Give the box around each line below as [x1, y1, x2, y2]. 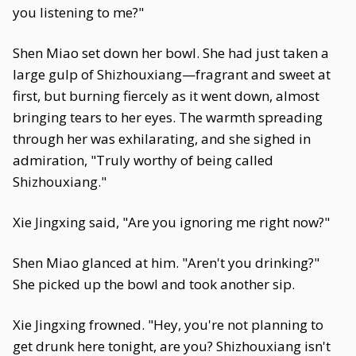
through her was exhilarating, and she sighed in [13, 130, 311, 148]
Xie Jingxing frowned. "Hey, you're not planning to [13, 315, 323, 334]
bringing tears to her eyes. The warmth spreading [13, 108, 323, 126]
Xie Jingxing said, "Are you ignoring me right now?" [13, 213, 330, 231]
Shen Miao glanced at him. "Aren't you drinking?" [13, 253, 319, 272]
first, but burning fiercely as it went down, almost [13, 87, 319, 105]
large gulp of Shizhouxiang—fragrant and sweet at [13, 65, 331, 83]
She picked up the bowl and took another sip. [13, 275, 295, 293]
